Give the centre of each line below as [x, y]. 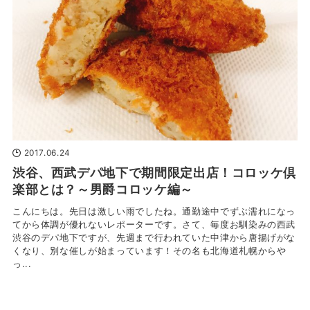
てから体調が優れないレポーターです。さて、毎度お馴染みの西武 [154, 224]
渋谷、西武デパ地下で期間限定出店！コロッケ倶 [154, 172]
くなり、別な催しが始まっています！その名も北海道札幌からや [149, 250]
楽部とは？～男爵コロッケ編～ [102, 189]
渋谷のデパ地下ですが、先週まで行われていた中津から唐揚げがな [154, 237]
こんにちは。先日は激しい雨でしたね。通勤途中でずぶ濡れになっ [154, 211]
